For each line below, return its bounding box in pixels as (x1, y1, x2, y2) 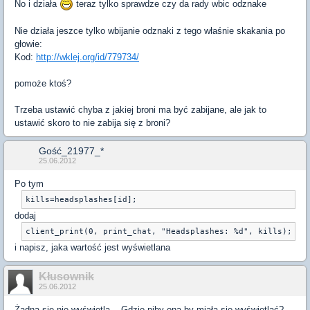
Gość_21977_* (39, 145, 104, 157)
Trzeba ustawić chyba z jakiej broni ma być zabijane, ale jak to (15, 104, 266, 116)
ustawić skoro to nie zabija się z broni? (15, 118, 170, 129)
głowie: (15, 39, 42, 50)
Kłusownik (39, 271, 94, 283)
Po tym (15, 179, 44, 190)
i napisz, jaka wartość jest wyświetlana (15, 242, 170, 253)
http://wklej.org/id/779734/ (36, 52, 139, 63)
